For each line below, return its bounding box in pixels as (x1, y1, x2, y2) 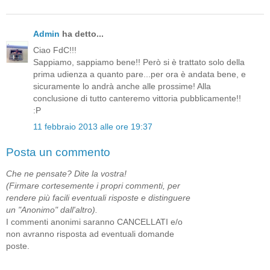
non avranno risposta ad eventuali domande (6, 228, 174, 239)
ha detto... (60, 28, 104, 39)
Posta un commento (6, 145, 110, 159)
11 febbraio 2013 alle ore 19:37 (33, 121, 152, 131)
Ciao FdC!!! (33, 45, 77, 55)
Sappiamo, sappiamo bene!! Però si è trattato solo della (33, 57, 245, 67)
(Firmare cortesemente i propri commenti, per (6, 180, 180, 190)
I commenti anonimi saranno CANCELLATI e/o (6, 216, 183, 227)
